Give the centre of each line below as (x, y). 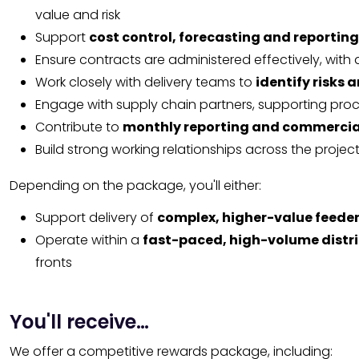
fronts (54, 263)
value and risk (78, 15)
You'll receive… (79, 322)
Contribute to (79, 127)
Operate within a (89, 240)
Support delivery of (96, 218)
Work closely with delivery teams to (145, 83)
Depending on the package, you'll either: (135, 186)
